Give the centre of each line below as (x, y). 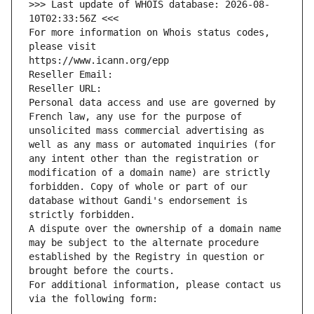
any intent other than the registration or (144, 159)
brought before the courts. (102, 271)
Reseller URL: (68, 89)
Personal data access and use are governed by (152, 103)
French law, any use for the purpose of (135, 117)
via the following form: (93, 299)
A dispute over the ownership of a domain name (155, 229)
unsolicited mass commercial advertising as (146, 131)
